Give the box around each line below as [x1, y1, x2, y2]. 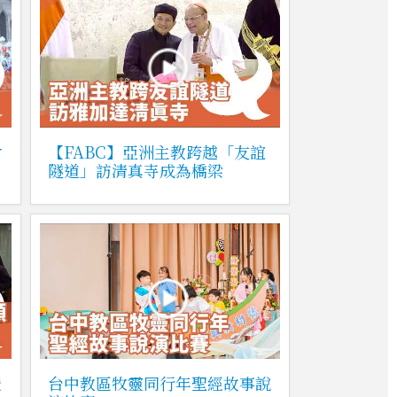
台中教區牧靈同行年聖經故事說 [47, 370, 271, 394]
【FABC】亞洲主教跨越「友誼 [47, 140, 266, 164]
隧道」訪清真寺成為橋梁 [47, 159, 223, 183]
